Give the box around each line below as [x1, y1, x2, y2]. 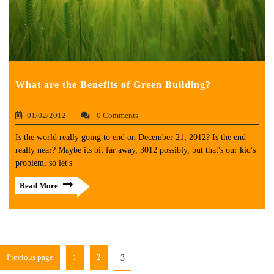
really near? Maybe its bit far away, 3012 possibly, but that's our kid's [15, 146, 256, 155]
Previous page [7, 253, 53, 262]
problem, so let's [15, 158, 72, 168]
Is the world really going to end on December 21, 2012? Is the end [15, 133, 246, 143]
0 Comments [95, 111, 138, 120]
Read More [20, 181, 58, 191]
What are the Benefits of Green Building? [15, 80, 211, 91]
